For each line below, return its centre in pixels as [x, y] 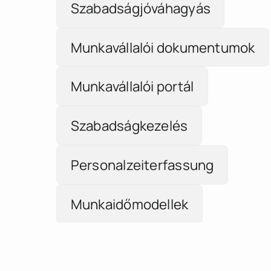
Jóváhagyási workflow [139, 229]
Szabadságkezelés [129, 111]
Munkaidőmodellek [129, 190]
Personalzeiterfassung [142, 151]
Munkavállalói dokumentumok [163, 33]
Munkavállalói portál [132, 72]
